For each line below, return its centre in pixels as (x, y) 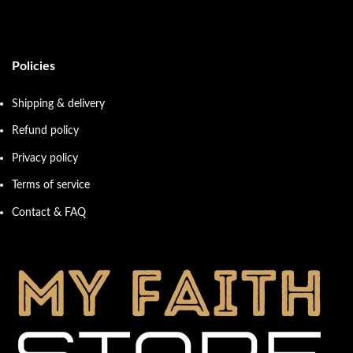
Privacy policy (45, 158)
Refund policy (45, 131)
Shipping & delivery (58, 103)
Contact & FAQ (49, 213)
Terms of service (51, 185)
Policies (33, 67)
